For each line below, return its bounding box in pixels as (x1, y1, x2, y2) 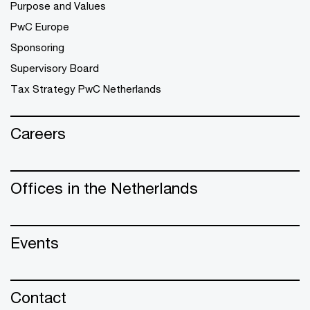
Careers (10, 123, 66, 143)
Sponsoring (10, 40, 64, 53)
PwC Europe (10, 19, 69, 33)
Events (10, 232, 59, 252)
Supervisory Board (10, 61, 99, 74)
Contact (10, 287, 66, 307)
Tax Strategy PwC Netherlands (10, 82, 161, 95)
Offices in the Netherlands (10, 178, 198, 197)
